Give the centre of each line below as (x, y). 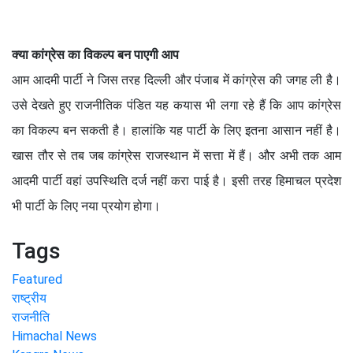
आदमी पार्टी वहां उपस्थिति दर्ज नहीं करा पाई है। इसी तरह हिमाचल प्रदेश (176, 180)
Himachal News (54, 336)
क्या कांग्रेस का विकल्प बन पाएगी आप (95, 54)
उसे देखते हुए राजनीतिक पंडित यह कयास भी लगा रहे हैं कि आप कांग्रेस (176, 105)
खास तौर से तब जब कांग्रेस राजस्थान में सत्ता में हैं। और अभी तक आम (176, 155)
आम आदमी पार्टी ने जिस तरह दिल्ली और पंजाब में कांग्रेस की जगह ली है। (176, 80)
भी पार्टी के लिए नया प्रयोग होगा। (88, 206)
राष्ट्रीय (29, 298)
